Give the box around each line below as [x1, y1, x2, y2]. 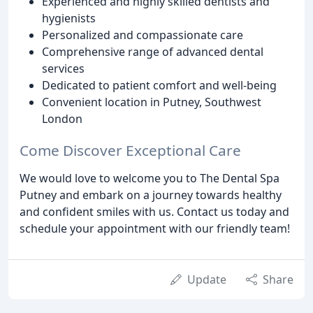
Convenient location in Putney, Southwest [42, 94, 261, 110]
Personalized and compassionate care [42, 27, 243, 43]
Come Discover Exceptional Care [20, 140, 241, 161]
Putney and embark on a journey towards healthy [20, 187, 282, 203]
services [42, 61, 85, 77]
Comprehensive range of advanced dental [42, 44, 263, 60]
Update [187, 272, 226, 288]
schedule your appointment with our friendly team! [20, 221, 290, 237]
